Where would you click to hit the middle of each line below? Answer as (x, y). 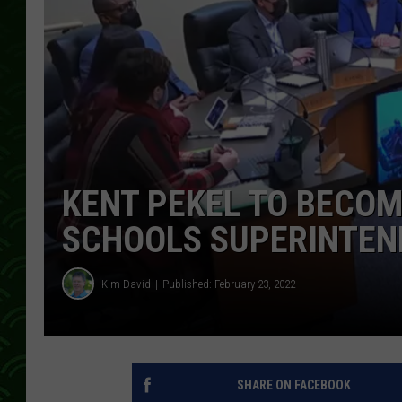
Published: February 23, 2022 (229, 284)
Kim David (126, 284)
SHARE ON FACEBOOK (293, 385)
